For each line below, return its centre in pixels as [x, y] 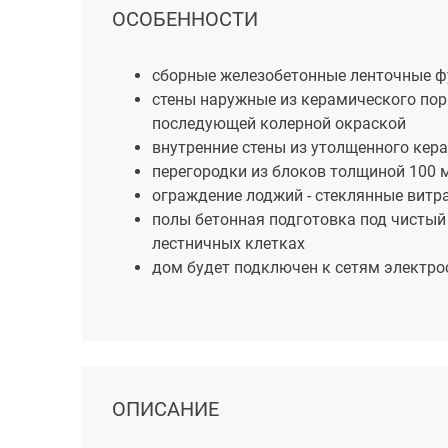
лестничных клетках [228, 244]
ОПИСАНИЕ [165, 409]
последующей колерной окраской [279, 124]
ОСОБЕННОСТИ [185, 18]
